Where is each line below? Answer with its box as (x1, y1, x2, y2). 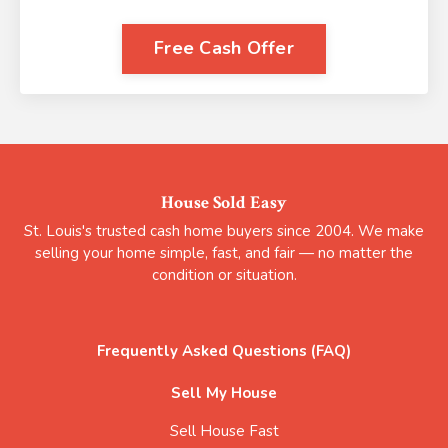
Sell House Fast (169, 420, 279, 441)
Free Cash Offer (154, 36, 294, 61)
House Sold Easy (161, 190, 287, 214)
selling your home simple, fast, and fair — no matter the (35, 242, 413, 263)
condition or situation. (151, 264, 297, 285)
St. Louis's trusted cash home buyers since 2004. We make (24, 220, 424, 241)
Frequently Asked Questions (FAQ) (97, 340, 351, 361)
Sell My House (171, 382, 277, 403)
